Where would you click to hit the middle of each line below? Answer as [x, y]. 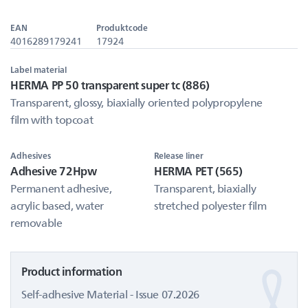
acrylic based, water [57, 205]
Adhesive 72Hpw [54, 171]
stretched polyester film [210, 205]
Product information [72, 271]
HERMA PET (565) [198, 171]
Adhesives [31, 155]
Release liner [179, 155]
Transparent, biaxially [205, 188]
